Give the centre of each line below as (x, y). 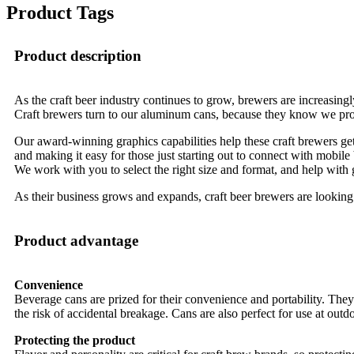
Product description (78, 55)
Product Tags (60, 12)
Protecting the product (75, 340)
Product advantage (76, 240)
